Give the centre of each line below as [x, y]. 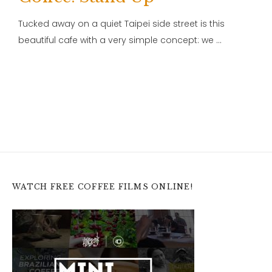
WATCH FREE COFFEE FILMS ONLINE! [103, 186]
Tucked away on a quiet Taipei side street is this [121, 23]
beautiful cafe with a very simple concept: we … [120, 40]
